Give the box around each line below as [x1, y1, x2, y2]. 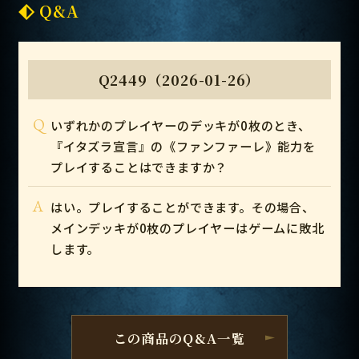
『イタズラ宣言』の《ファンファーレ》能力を [50, 136, 316, 155]
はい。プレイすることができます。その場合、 [50, 197, 315, 216]
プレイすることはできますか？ [50, 157, 228, 175]
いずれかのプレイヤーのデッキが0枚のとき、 [50, 115, 311, 134]
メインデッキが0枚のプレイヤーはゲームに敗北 [50, 218, 325, 236]
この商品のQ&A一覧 [113, 329, 246, 349]
